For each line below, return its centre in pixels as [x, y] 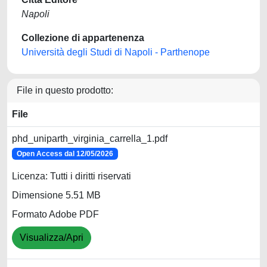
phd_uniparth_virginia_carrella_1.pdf [90, 139]
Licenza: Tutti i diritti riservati [72, 176]
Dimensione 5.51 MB [56, 195]
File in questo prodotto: [65, 90]
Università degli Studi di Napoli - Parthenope [116, 52]
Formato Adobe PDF [55, 215]
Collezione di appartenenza [83, 38]
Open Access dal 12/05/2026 [65, 154]
